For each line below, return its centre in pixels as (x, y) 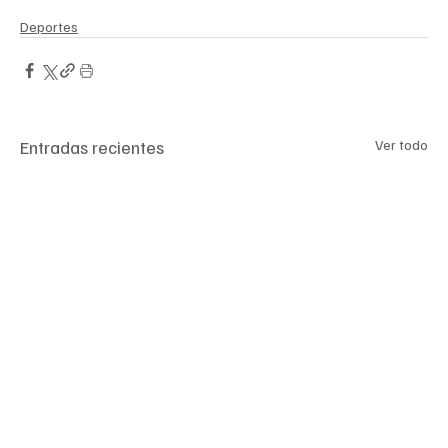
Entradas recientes (92, 146)
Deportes (49, 26)
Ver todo (401, 144)
